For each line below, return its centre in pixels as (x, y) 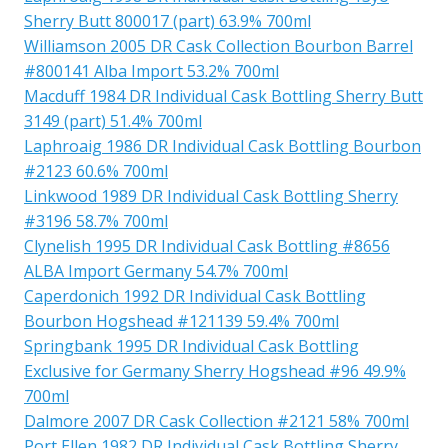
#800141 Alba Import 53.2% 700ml (151, 70)
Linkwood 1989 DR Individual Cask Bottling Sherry (211, 195)
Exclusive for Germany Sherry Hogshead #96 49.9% (215, 370)
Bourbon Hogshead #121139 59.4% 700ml (181, 320)
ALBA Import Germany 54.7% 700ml (156, 270)
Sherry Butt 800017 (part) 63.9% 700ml (167, 20)
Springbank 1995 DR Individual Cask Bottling (191, 345)
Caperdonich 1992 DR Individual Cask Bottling (195, 295)
